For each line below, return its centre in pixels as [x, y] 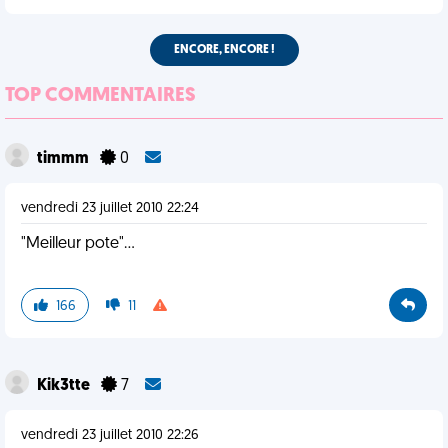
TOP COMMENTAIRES [100, 96]
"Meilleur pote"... [78, 244]
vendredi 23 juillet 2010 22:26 [110, 435]
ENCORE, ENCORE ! [224, 50]
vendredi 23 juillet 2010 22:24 [110, 208]
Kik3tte [65, 386]
